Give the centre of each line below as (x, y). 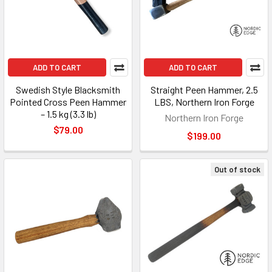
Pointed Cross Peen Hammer (68, 101)
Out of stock (237, 169)
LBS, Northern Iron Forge (204, 101)
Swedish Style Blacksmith (68, 89)
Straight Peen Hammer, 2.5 (204, 89)
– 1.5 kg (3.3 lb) (68, 114)
